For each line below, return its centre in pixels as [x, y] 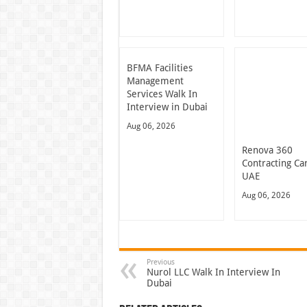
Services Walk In [162, 94]
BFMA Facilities [159, 67]
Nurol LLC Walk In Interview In [213, 272]
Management [155, 81]
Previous [160, 262]
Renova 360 [268, 150]
